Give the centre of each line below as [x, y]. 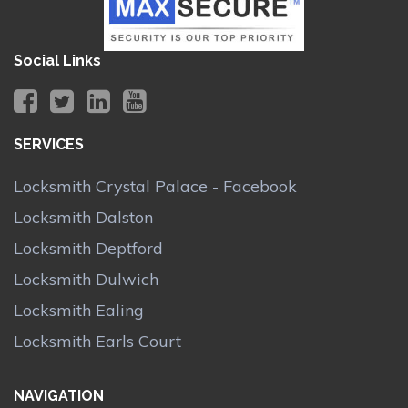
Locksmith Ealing [79, 311]
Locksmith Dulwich [86, 280]
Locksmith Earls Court [97, 342]
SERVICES [49, 145]
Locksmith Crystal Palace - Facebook [155, 187]
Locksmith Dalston [83, 218]
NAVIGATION [59, 395]
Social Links [57, 61]
